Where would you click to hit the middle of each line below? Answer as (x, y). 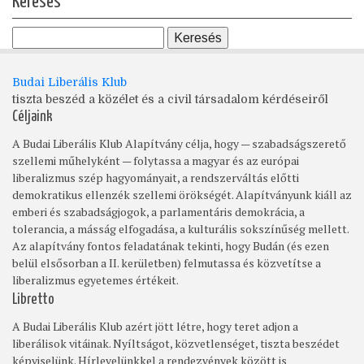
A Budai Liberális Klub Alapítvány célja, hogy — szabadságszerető (179, 143)
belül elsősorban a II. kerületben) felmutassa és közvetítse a (167, 262)
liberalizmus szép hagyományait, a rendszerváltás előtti (156, 177)
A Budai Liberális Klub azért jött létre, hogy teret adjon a (155, 326)
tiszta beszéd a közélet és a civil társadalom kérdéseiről (170, 99)
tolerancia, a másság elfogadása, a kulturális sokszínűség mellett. (180, 228)
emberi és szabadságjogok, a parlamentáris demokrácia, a (158, 211)
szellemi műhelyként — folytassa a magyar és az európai (156, 160)
